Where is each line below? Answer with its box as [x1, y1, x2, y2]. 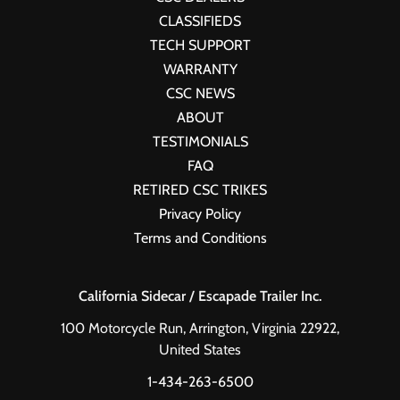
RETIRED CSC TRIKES [133, 181, 267, 198]
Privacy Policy [159, 205, 241, 222]
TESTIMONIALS [152, 133, 248, 150]
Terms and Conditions [133, 229, 267, 246]
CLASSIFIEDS [159, 12, 241, 29]
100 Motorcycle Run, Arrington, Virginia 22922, [61, 320, 339, 337]
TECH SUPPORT [149, 37, 251, 54]
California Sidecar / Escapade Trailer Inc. [79, 287, 321, 304]
